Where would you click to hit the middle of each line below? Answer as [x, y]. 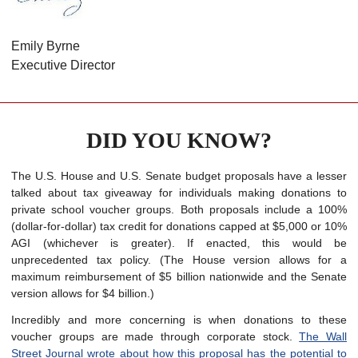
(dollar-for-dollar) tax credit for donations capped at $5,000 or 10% [179, 226]
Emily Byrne [46, 46]
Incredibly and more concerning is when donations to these [179, 320]
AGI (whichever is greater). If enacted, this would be [179, 243]
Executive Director [63, 66]
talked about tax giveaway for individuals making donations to [179, 193]
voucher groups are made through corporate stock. [155, 336]
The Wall [323, 336]
